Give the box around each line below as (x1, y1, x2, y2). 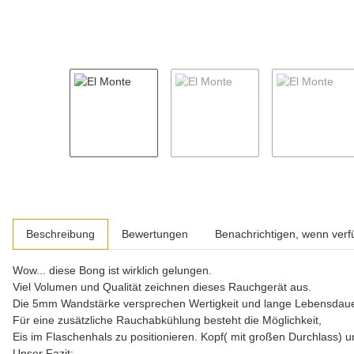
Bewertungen (122, 227, 188, 240)
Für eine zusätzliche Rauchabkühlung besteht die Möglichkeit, (13, 313, 322, 326)
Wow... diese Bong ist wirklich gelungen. (13, 263, 212, 277)
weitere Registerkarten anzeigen (12, 219, 174, 232)
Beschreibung (26, 227, 95, 240)
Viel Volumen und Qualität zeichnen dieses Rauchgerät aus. (13, 280, 311, 293)
